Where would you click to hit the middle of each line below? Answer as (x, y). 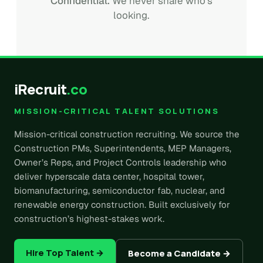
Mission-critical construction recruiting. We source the (127, 134)
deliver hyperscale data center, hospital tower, (109, 176)
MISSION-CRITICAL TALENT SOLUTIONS (117, 111)
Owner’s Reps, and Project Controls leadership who (120, 162)
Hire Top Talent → (65, 252)
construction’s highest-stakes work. (89, 219)
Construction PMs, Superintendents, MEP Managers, (123, 148)
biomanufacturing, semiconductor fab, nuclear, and (119, 190)
